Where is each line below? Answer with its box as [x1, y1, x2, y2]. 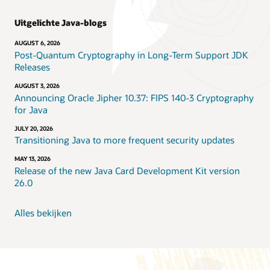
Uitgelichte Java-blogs [14, 17, 107, 29]
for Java [14, 103, 48, 116]
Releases [14, 61, 50, 74]
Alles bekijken [14, 206, 72, 219]
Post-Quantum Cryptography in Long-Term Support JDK [14, 49, 248, 61]
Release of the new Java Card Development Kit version [14, 165, 240, 177]
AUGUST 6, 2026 [14, 39, 60, 47]
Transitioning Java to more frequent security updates [14, 134, 234, 146]
